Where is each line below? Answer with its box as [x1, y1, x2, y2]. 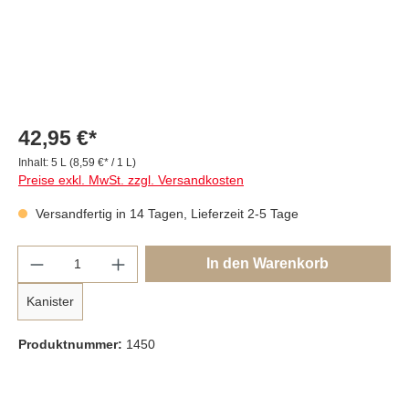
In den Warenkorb [206, 255, 330, 271]
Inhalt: [18, 155, 51, 169]
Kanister [26, 293, 74, 309]
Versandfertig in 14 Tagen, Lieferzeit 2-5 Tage [32, 205, 299, 221]
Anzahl [17, 246, 57, 261]
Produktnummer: [18, 336, 126, 351]
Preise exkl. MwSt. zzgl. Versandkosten [18, 172, 244, 187]
